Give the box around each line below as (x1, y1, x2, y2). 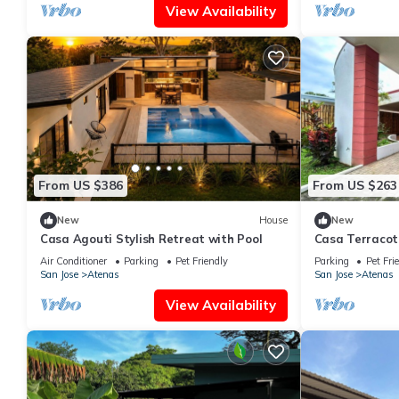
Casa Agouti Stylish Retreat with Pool (40, 231, 263, 246)
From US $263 (312, 177, 397, 194)
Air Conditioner (40, 254, 107, 267)
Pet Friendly (175, 254, 228, 267)
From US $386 (38, 177, 123, 194)
